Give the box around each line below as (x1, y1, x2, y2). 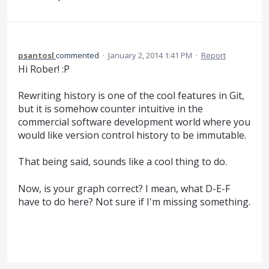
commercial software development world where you (18, 115, 250, 128)
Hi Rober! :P (18, 62, 70, 76)
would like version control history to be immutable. (18, 128, 246, 142)
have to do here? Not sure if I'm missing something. (18, 195, 250, 208)
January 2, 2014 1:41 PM (108, 49, 192, 61)
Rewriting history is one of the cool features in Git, (18, 88, 244, 102)
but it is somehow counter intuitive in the (18, 101, 203, 115)
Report (201, 49, 226, 61)
